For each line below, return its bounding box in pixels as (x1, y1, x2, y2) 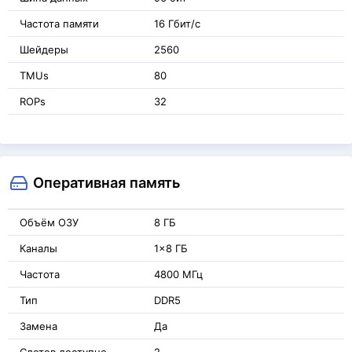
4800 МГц (154, 268, 203, 280)
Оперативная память (33, 174, 180, 191)
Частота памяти (20, 17, 99, 30)
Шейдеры (20, 43, 68, 56)
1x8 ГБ (154, 242, 188, 255)
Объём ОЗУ (20, 216, 79, 229)
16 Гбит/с (154, 17, 200, 30)
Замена (20, 320, 57, 332)
